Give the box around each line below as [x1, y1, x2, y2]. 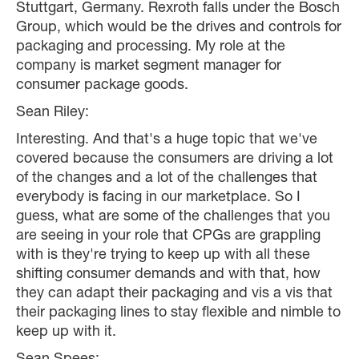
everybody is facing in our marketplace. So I [16, 191, 301, 206]
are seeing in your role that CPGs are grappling [16, 229, 321, 244]
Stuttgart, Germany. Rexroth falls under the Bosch [16, 2, 340, 17]
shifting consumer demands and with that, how [16, 268, 321, 283]
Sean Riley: [16, 106, 89, 121]
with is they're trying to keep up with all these [16, 248, 310, 264]
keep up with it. [16, 325, 116, 341]
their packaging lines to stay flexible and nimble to [16, 306, 341, 321]
